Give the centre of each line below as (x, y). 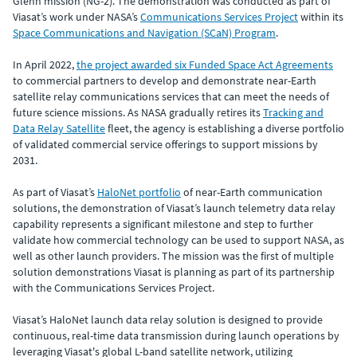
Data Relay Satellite (59, 128)
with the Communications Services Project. (114, 287)
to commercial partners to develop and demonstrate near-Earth (165, 80)
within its (321, 16)
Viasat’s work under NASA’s (76, 16)
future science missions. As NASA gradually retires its (138, 112)
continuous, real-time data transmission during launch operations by (176, 335)
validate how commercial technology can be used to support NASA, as (178, 239)
